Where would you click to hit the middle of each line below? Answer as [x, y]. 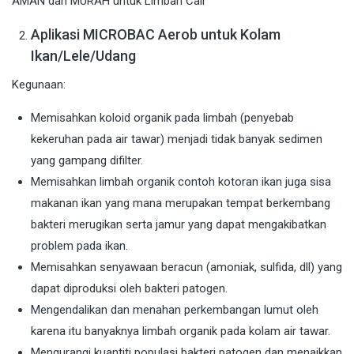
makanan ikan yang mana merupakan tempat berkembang [181, 203]
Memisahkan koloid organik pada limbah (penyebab [162, 118]
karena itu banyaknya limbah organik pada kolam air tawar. [181, 331]
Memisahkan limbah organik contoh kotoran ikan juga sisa [181, 182]
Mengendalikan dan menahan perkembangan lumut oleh [175, 310]
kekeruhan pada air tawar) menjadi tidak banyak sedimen [177, 139]
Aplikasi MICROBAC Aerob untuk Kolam [156, 35]
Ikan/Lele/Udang [83, 56]
